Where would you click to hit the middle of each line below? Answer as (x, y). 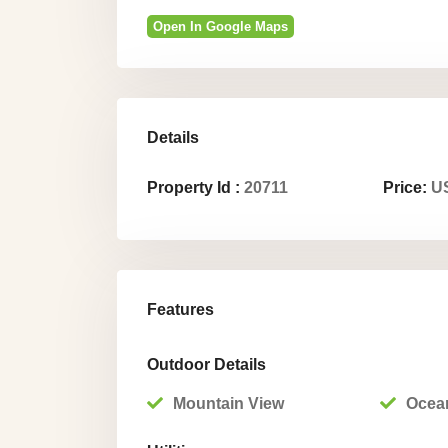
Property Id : (193, 187)
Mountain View (228, 403)
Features (180, 309)
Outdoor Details (206, 364)
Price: (405, 187)
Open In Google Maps (220, 26)
